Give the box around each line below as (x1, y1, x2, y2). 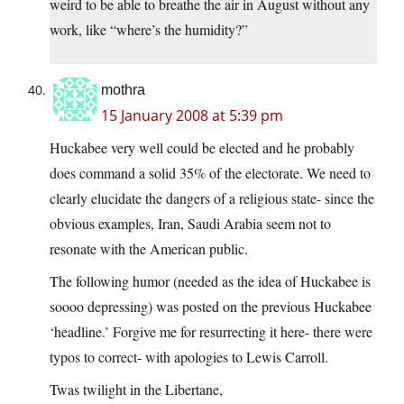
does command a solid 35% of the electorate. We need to (50, 163, 371, 183)
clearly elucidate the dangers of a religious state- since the (50, 188, 374, 208)
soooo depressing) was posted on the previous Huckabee (50, 297, 372, 317)
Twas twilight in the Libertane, (50, 380, 223, 399)
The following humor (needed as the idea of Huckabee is (50, 271, 371, 291)
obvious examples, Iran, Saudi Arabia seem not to (50, 214, 331, 234)
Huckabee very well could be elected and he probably (50, 138, 354, 158)
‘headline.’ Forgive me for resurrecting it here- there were (50, 322, 372, 342)
